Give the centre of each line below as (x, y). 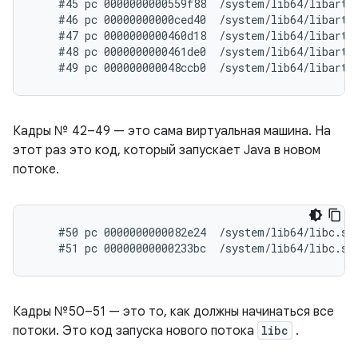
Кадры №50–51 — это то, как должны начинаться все (173, 312)
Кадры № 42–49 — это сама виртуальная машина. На (172, 131)
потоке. (36, 169)
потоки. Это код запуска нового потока (135, 331)
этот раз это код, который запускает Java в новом (167, 150)
